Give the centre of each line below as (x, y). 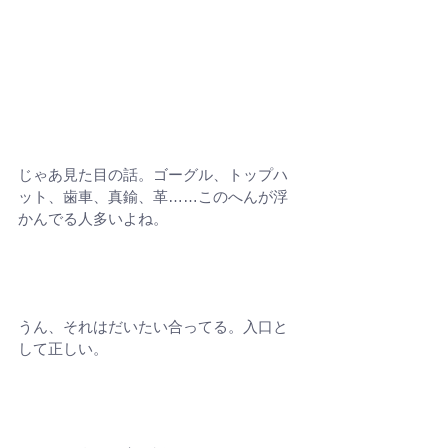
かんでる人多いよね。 (93, 219)
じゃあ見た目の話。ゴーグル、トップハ (153, 175)
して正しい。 (63, 349)
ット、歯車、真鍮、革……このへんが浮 (153, 197)
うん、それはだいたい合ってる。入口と (153, 327)
